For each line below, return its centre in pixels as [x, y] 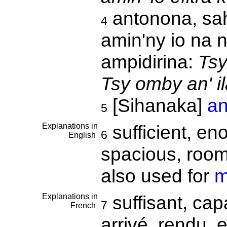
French [84, 205]
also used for [157, 176]
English [83, 135]
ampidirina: [149, 62]
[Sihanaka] [157, 105]
